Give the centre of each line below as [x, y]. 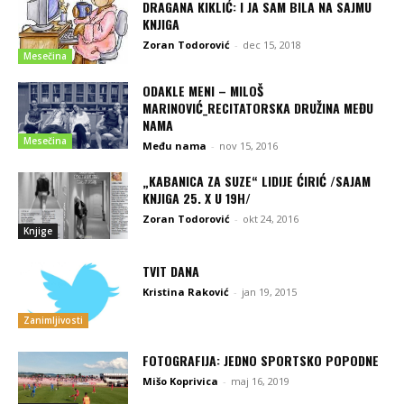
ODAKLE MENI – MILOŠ [203, 91]
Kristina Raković [186, 291]
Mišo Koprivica [181, 381]
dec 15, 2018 [272, 44]
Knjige [38, 230]
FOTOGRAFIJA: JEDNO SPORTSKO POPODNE [261, 361]
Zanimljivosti [53, 321]
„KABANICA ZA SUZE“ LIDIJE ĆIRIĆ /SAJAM [257, 181]
